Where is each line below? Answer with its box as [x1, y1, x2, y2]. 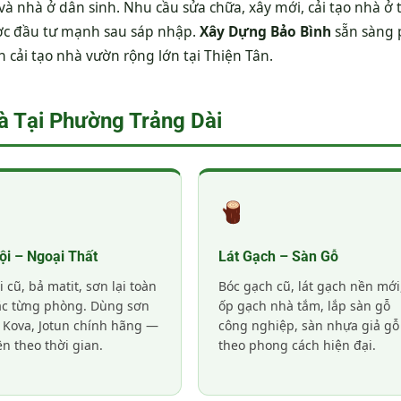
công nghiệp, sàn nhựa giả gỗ [218, 316, 399, 334]
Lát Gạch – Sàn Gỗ [218, 247, 338, 265]
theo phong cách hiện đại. [218, 336, 376, 354]
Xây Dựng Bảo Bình [200, 21, 331, 41]
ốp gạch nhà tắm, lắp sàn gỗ [218, 296, 390, 314]
